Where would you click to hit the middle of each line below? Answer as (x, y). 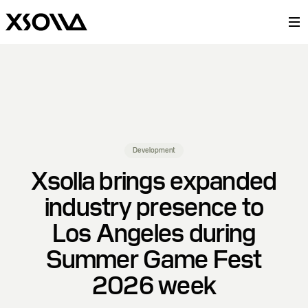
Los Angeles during (154, 233)
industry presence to (154, 207)
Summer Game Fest (154, 260)
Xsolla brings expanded (154, 181)
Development (154, 150)
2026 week (154, 286)
